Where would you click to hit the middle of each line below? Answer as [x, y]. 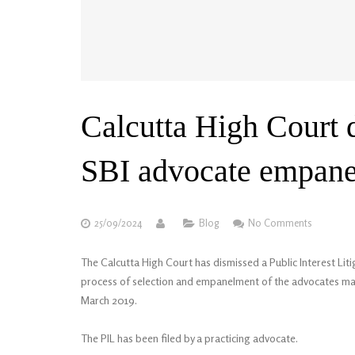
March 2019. [109, 300]
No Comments [280, 223]
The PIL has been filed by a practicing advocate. [189, 338]
